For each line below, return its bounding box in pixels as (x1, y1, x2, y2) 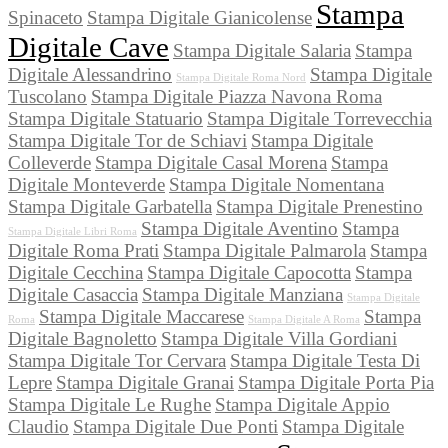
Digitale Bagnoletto (8, 328, 157, 350)
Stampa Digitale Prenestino (216, 196, 423, 218)
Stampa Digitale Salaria (173, 40, 351, 62)
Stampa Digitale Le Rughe (8, 394, 211, 416)
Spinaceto (8, 7, 83, 29)
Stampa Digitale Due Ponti (73, 416, 278, 438)
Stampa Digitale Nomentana (169, 174, 384, 196)
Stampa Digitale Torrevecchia (207, 108, 432, 130)
